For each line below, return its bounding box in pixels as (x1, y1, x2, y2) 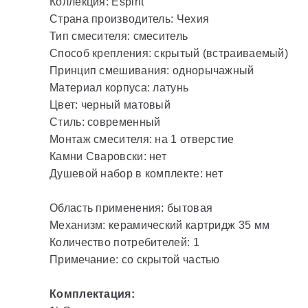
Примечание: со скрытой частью (49, 254, 220, 265)
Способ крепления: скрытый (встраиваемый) (49, 47, 288, 59)
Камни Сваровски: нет (49, 151, 166, 162)
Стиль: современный (49, 116, 161, 128)
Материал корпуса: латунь (49, 82, 189, 93)
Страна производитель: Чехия (49, 13, 210, 25)
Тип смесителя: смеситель (49, 30, 188, 42)
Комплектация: (49, 288, 135, 300)
